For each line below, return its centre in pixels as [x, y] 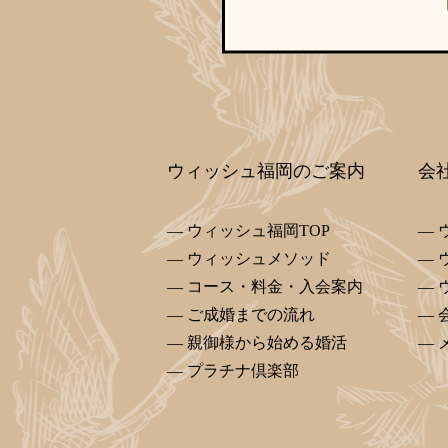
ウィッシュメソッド [259, 258]
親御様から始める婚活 [267, 342]
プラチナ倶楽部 [243, 370]
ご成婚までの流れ [251, 314]
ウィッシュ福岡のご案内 [266, 171]
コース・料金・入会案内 [275, 286]
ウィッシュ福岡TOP [259, 230]
